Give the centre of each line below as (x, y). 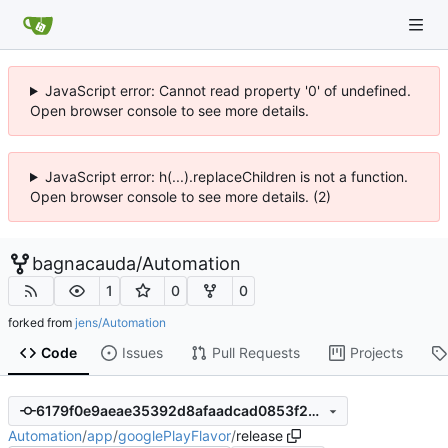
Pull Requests (255, 353)
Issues (142, 353)
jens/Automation (120, 322)
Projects (376, 353)
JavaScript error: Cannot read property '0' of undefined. (227, 90)
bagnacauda (84, 263)
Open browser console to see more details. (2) (180, 196)
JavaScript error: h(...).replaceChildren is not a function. (226, 176)
